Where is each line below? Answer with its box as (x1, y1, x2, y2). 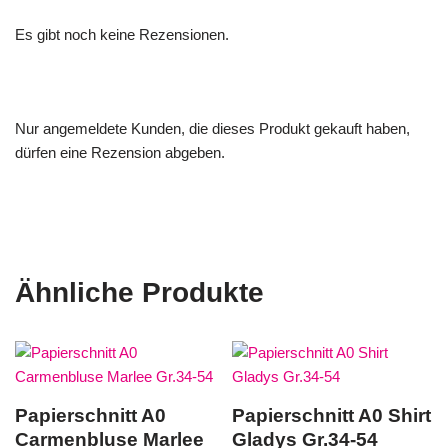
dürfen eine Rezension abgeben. (15, 144, 225, 161)
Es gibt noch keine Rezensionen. (15, 26, 229, 43)
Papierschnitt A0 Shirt (232, 405, 432, 426)
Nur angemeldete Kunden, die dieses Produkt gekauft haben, (15, 120, 410, 137)
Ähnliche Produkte (15, 277, 264, 308)
